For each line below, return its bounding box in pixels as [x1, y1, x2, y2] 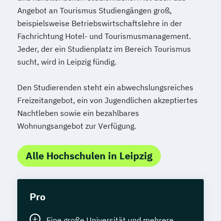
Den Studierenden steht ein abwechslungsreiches [17, 82, 193, 93]
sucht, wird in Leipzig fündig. [17, 57, 116, 67]
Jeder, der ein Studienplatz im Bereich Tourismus [17, 44, 191, 54]
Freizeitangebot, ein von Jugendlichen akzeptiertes [17, 95, 198, 106]
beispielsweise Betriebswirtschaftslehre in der [17, 18, 182, 29]
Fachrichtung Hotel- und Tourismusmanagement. [17, 31, 191, 41]
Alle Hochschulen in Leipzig [26, 149, 152, 163]
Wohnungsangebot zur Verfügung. [17, 121, 136, 131]
